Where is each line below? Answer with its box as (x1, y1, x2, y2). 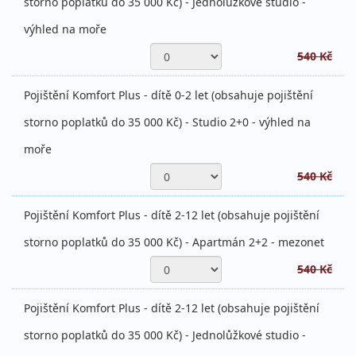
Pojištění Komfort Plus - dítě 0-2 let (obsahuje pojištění (24, 87, 313, 103)
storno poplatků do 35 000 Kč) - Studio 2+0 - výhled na (24, 114, 311, 130)
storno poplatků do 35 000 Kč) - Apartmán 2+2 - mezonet (24, 234, 324, 250)
